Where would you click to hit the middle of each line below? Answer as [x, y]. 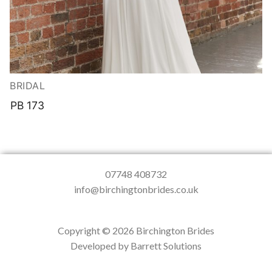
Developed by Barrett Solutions [136, 246]
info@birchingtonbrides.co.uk [136, 189]
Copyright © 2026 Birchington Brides [136, 231]
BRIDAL [27, 86]
